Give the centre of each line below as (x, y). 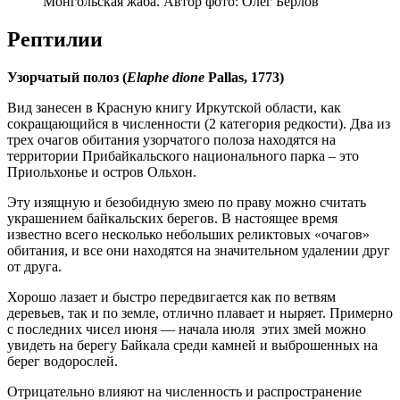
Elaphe (148, 77)
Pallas (226, 77)
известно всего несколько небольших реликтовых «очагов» (188, 234)
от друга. (34, 266)
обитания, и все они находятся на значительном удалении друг (199, 250)
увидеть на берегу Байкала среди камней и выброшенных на (192, 345)
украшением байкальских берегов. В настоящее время (172, 218)
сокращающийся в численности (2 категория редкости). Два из (199, 123)
